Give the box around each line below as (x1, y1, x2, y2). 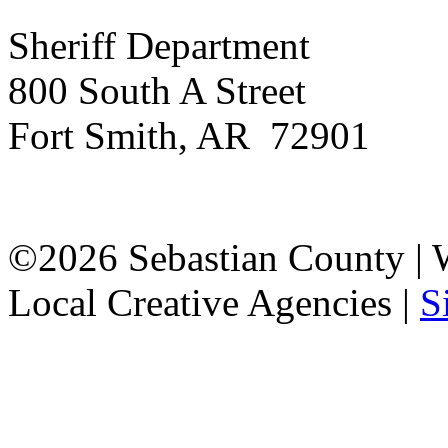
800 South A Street (8, 68, 306, 112)
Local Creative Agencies (8, 280, 392, 324)
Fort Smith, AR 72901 (8, 113, 370, 157)
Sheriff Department (8, 23, 310, 67)
